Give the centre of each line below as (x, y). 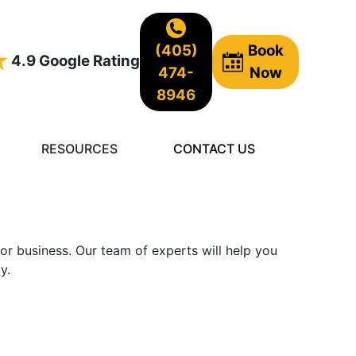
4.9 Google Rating (74, 61)
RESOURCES (79, 149)
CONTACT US (215, 149)
